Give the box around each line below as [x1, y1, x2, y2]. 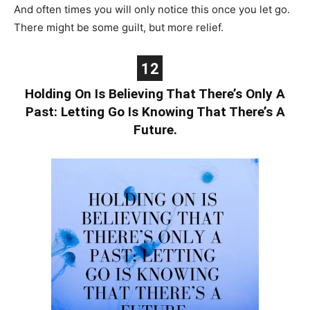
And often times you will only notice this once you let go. [14, 2, 290, 16]
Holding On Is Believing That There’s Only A [25, 85, 285, 102]
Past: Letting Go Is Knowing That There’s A [25, 103, 285, 120]
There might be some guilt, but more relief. [14, 20, 224, 34]
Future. [133, 121, 177, 138]
